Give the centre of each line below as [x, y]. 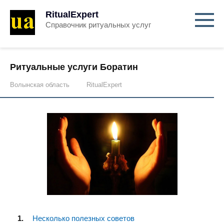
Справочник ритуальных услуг [98, 25]
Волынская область [40, 85]
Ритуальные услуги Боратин [74, 67]
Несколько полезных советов [83, 218]
